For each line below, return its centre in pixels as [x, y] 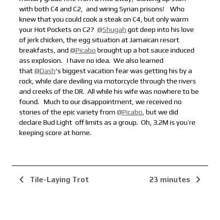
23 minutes [171, 180]
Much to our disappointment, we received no [111, 102]
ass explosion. [41, 61]
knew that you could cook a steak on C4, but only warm [104, 19]
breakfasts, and [45, 50]
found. [30, 102]
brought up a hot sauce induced [145, 50]
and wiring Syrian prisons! [126, 9]
